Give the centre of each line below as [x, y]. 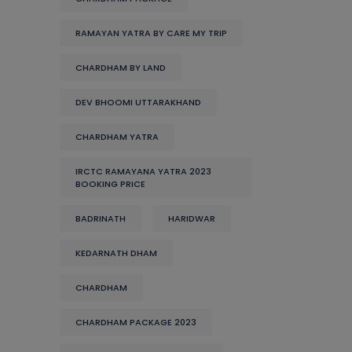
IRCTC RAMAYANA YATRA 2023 [143, 171]
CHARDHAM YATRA [117, 137]
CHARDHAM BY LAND [121, 68]
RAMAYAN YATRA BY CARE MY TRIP [151, 33]
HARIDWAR [192, 218]
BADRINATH [101, 218]
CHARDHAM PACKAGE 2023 [136, 322]
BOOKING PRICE [110, 184]
